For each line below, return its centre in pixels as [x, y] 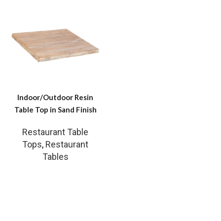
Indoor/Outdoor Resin [55, 97]
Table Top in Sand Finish [55, 110]
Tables [55, 157]
